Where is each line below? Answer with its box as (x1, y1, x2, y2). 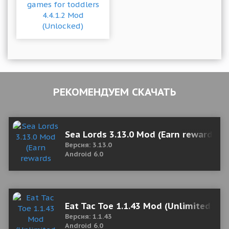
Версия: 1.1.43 (65, 212, 112, 221)
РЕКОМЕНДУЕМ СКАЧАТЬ (53, 85, 176, 99)
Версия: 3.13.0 (65, 141, 112, 149)
